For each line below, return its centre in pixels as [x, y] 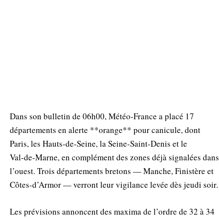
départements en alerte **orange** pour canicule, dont [105, 130]
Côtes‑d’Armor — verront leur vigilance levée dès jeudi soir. [114, 185]
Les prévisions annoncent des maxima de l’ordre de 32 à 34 [112, 211]
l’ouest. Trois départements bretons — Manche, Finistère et [112, 171]
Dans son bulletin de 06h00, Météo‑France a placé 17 [102, 116]
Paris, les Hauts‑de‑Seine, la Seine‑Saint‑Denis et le [99, 144]
